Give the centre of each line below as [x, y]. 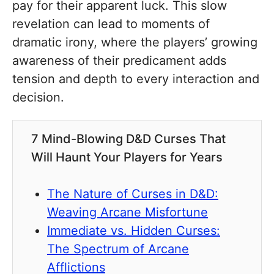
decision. [38, 98]
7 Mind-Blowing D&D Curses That [128, 139]
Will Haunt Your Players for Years [127, 157]
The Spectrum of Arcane [118, 249]
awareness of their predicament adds [119, 61]
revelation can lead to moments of [111, 24]
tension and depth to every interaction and [136, 79]
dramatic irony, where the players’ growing [135, 43]
